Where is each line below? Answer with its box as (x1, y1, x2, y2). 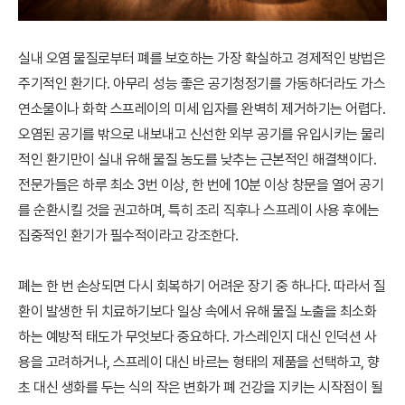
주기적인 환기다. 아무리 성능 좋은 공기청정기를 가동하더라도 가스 (18, 75, 385, 92)
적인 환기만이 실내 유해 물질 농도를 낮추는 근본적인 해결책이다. (18, 151, 376, 168)
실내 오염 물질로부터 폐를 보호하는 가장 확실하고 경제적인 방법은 (18, 50, 385, 67)
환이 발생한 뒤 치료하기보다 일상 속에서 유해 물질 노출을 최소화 (18, 303, 376, 320)
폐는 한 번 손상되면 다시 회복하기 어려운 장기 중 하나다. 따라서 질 (18, 278, 386, 295)
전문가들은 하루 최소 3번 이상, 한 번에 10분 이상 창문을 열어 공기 (18, 176, 383, 193)
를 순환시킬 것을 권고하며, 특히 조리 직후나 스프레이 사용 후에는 (18, 202, 380, 219)
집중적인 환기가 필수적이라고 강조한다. (18, 227, 239, 244)
